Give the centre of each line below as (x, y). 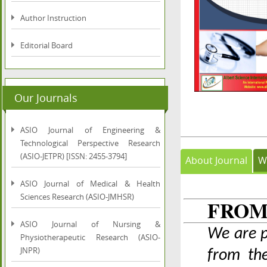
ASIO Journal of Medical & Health (90, 184)
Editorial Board (46, 45)
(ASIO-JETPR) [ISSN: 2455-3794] (74, 156)
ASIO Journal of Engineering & (90, 130)
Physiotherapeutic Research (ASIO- (90, 237)
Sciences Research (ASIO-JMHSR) (77, 197)
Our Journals (46, 98)
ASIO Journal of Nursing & (90, 224)
